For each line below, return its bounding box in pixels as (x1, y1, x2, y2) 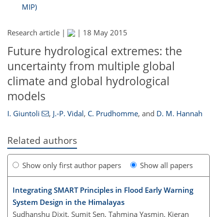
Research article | (7, 28, 67, 38)
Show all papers (140, 160, 193, 170)
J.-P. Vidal (52, 108, 84, 118)
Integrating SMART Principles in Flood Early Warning (13, 185, 193, 195)
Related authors (7, 134, 77, 146)
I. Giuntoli (7, 108, 40, 118)
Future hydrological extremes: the (7, 44, 182, 59)
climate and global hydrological (7, 74, 170, 89)
